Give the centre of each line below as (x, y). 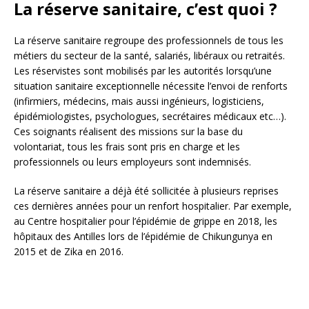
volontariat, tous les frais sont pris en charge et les (127, 147)
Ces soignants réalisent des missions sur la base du (128, 132)
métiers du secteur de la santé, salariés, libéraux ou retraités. (149, 56)
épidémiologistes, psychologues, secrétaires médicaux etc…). (150, 117)
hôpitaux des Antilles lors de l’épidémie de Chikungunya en (143, 237)
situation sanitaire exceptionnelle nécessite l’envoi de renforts (151, 86)
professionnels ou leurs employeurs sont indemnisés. (132, 162)
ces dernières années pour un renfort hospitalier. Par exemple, (153, 206)
